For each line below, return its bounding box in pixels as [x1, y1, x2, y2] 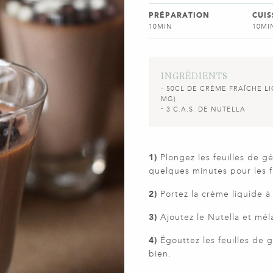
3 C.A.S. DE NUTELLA [166, 105, 246, 113]
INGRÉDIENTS [161, 71, 228, 81]
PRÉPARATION [149, 11, 210, 19]
